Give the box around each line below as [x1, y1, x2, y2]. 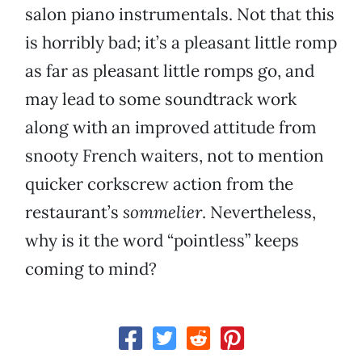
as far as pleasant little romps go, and [25, 60, 314, 82]
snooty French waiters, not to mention [25, 145, 324, 167]
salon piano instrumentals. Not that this [25, 3, 335, 26]
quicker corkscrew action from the [25, 173, 293, 196]
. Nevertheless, [202, 201, 316, 224]
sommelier [123, 201, 202, 224]
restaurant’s [25, 201, 123, 224]
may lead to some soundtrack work [25, 88, 297, 111]
